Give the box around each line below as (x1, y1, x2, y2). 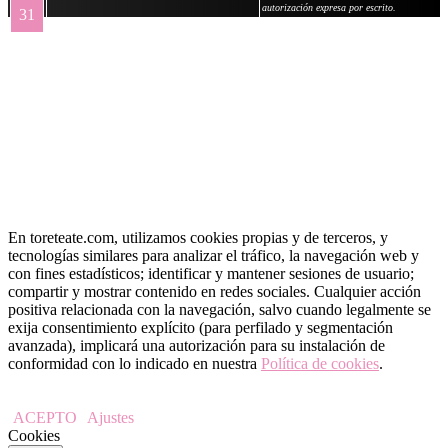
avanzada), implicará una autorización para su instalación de (8, 336, 385, 354)
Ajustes (87, 408, 134, 426)
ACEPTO (13, 408, 77, 426)
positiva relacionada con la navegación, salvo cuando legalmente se (8, 300, 431, 318)
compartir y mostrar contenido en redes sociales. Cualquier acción (8, 282, 421, 300)
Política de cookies (261, 354, 379, 372)
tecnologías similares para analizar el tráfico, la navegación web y (8, 246, 419, 264)
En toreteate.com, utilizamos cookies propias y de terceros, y (8, 228, 388, 246)
